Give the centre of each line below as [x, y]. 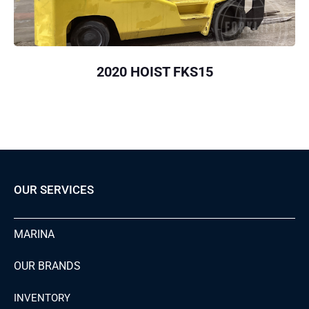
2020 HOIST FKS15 [154, 72]
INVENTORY [42, 298]
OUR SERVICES [54, 190]
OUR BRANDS [47, 266]
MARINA [34, 235]
